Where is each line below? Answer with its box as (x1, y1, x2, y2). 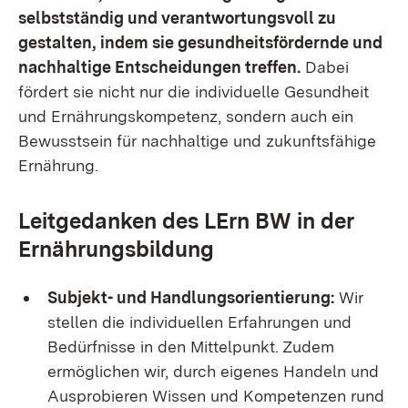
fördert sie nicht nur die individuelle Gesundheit (18, 82, 369, 102)
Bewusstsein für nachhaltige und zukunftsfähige (18, 131, 376, 151)
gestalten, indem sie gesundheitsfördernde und (18, 33, 382, 53)
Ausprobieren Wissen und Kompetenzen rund (47, 386, 384, 406)
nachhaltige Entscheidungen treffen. (18, 57, 301, 77)
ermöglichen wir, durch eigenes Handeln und (47, 362, 379, 382)
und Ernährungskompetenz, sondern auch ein (18, 107, 353, 127)
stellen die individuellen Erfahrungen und (47, 312, 352, 332)
